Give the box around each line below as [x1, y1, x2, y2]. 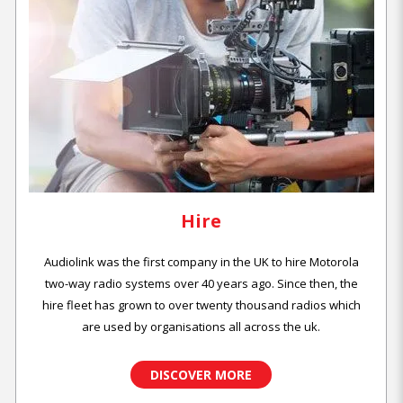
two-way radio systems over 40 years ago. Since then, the [44, 275, 358, 292]
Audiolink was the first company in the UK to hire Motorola [43, 254, 359, 271]
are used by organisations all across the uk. [82, 318, 320, 336]
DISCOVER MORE [150, 366, 252, 384]
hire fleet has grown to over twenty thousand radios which [41, 297, 361, 314]
